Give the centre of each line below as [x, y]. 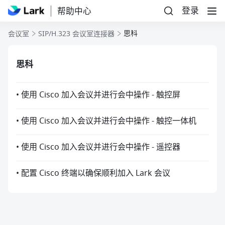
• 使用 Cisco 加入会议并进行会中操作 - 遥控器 [98, 147]
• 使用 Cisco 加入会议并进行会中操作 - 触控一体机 [106, 121]
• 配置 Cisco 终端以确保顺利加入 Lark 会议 [93, 173]
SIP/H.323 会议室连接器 [76, 34]
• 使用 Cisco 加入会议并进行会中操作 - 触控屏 [98, 95]
